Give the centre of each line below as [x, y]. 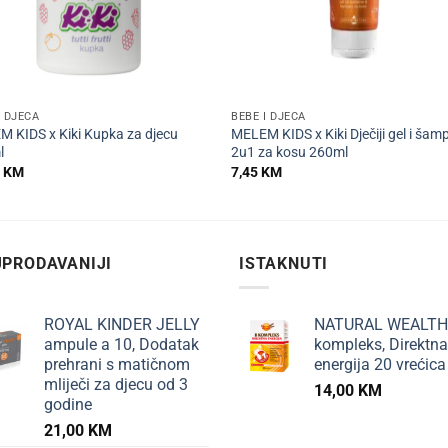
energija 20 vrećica [380, 365]
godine [68, 405]
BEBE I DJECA [268, 117]
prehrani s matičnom [117, 365]
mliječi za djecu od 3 [116, 385]
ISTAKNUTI [284, 263]
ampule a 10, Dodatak [121, 345]
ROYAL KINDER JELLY [122, 325]
